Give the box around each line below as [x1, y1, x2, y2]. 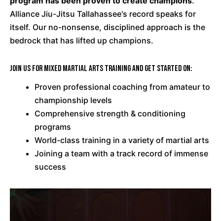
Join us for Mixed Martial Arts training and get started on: [10, 64, 192, 74]
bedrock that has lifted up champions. [10, 36, 153, 46]
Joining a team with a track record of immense [35, 148, 208, 159]
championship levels [35, 95, 112, 106]
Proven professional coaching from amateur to [35, 82, 210, 92]
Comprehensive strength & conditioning [35, 109, 185, 119]
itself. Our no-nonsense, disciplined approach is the [10, 22, 205, 33]
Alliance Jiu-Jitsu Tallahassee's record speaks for [10, 9, 196, 19]
